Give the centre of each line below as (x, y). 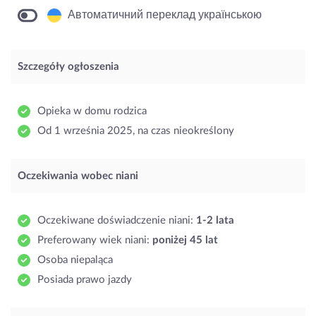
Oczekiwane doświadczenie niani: (117, 221)
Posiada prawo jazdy (85, 280)
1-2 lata (215, 221)
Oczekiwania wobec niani (78, 176)
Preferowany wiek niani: (95, 241)
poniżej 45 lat (185, 241)
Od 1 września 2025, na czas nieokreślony (136, 131)
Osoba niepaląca (75, 260)
